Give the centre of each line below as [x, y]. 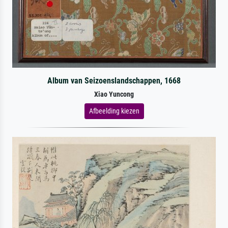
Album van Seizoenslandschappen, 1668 [114, 80]
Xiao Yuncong [114, 94]
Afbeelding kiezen [114, 111]
